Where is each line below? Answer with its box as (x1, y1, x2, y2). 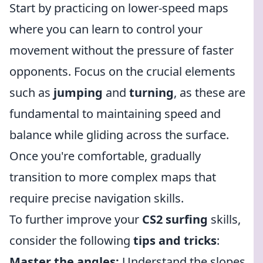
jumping (53, 85, 103, 100)
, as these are (174, 85, 245, 100)
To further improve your (9, 211, 142, 227)
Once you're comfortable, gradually (9, 148, 201, 164)
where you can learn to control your (9, 21, 203, 37)
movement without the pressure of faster (9, 42, 234, 58)
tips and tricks (133, 232, 217, 248)
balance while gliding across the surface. (9, 127, 229, 143)
